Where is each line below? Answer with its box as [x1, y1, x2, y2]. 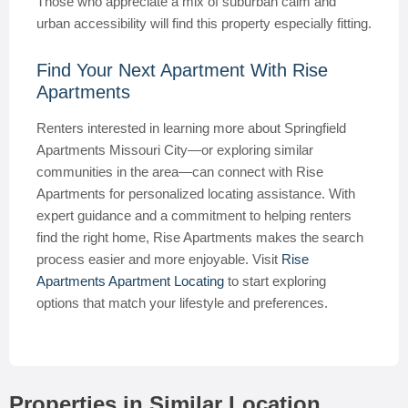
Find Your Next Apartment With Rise [36, 60, 328, 80]
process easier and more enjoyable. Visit [36, 251, 281, 267]
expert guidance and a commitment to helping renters [36, 208, 352, 223]
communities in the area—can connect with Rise [36, 164, 323, 179]
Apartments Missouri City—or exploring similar [36, 142, 313, 158]
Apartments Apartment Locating [36, 273, 224, 289]
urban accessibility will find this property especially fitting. [36, 15, 372, 31]
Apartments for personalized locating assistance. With [36, 186, 355, 201]
